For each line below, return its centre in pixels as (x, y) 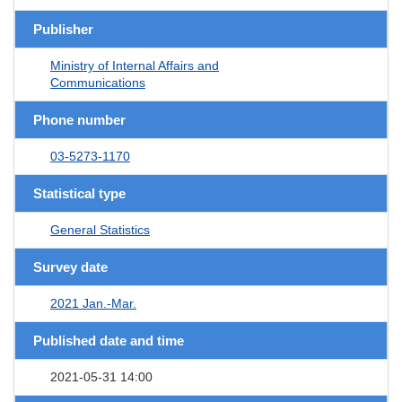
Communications (98, 82)
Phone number (79, 119)
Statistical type (79, 193)
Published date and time (109, 340)
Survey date (70, 267)
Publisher (63, 29)
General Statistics (100, 229)
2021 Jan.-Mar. (93, 303)
